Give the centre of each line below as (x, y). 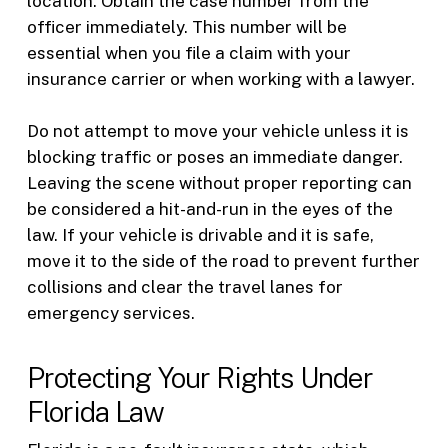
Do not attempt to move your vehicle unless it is (217, 130)
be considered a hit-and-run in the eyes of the (209, 208)
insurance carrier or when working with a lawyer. (220, 79)
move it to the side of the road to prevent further (223, 260)
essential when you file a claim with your (188, 53)
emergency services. (110, 312)
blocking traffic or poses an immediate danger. (214, 156)
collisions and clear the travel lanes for (184, 286)
